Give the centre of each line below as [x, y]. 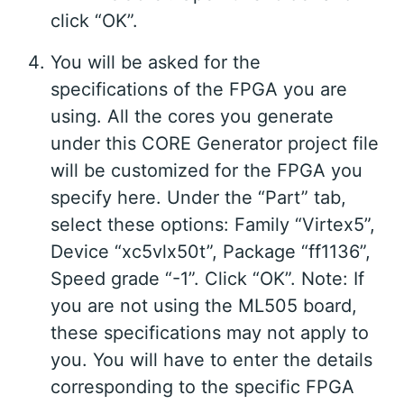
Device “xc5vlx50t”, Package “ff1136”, [211, 252]
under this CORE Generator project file [215, 144]
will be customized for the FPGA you [207, 171]
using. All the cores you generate [192, 117]
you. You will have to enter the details [211, 360]
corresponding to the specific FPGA [202, 387]
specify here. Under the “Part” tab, [198, 198]
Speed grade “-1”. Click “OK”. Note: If [207, 279]
